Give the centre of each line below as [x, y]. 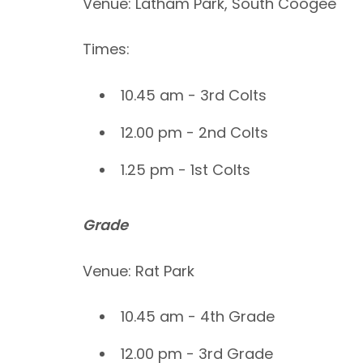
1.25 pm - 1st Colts [186, 170]
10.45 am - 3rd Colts [194, 96]
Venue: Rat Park [139, 271]
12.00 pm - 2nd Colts [194, 133]
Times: [106, 49]
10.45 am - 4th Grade [198, 317]
